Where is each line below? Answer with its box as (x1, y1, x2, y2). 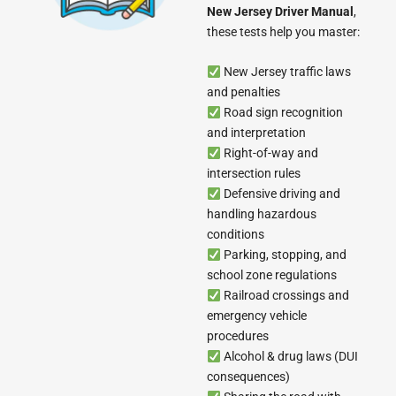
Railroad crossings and (220, 288, 349, 303)
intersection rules (207, 166, 301, 181)
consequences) (207, 369, 290, 385)
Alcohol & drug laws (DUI (220, 349, 358, 364)
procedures (207, 329, 269, 344)
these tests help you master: (207, 24, 360, 39)
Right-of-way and (220, 146, 318, 161)
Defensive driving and (220, 187, 340, 202)
